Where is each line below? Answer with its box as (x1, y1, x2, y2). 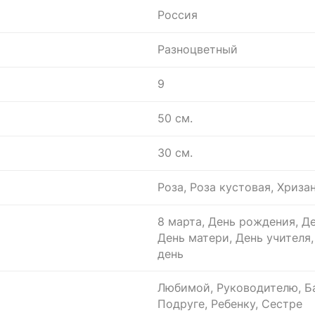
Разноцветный (157, 42, 238, 57)
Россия (157, 8, 198, 22)
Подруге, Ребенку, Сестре (157, 297, 302, 311)
